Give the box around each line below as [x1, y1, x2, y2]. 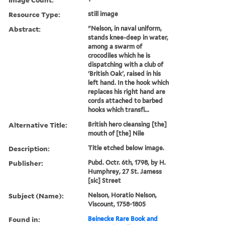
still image [88, 10, 119, 18]
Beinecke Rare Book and [88, 214, 158, 222]
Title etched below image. [88, 144, 165, 152]
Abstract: [9, 24, 41, 34]
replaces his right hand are [88, 87, 166, 95]
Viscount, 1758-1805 [88, 200, 146, 208]
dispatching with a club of [88, 60, 164, 68]
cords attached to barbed [88, 96, 163, 104]
